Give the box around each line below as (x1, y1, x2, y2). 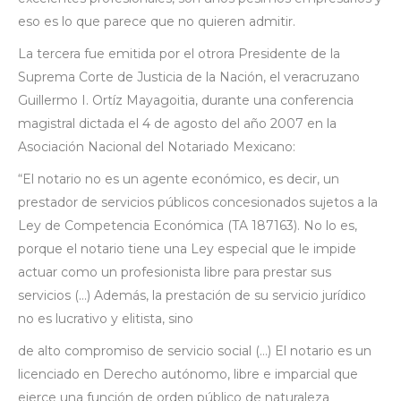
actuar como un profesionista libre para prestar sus (18, 263, 331, 280)
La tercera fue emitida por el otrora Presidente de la (18, 45, 340, 62)
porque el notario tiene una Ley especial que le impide (18, 240, 356, 257)
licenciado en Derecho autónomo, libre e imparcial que (18, 365, 358, 382)
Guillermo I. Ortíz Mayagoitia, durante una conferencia (18, 91, 354, 108)
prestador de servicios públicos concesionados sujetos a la (18, 193, 378, 210)
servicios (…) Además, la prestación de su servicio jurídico (18, 286, 366, 303)
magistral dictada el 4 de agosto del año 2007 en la (18, 115, 337, 132)
